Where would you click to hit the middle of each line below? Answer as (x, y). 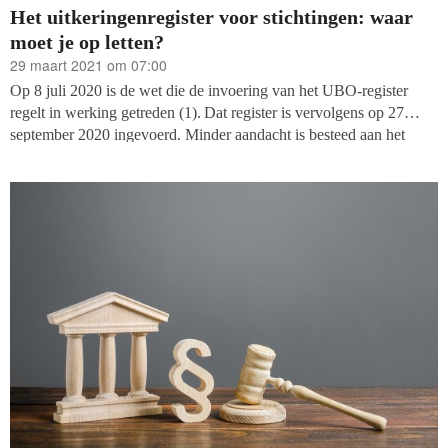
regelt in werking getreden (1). (105, 112)
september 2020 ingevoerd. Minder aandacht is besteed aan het (207, 134)
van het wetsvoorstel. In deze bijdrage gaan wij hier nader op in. (211, 178)
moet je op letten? (87, 42)
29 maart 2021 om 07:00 (88, 65)
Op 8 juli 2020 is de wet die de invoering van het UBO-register (209, 90)
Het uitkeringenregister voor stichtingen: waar (211, 17)
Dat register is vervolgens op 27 (304, 112)
